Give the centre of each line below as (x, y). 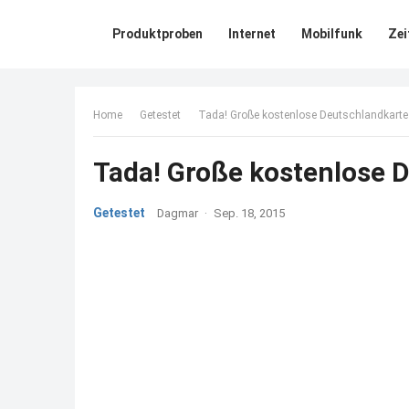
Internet (252, 34)
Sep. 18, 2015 (249, 213)
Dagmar (178, 213)
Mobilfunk (332, 34)
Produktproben (157, 34)
